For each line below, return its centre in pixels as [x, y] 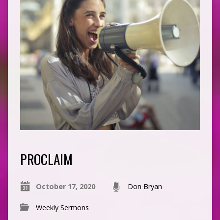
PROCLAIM [46, 159]
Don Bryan [145, 187]
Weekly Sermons [62, 208]
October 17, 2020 [65, 187]
